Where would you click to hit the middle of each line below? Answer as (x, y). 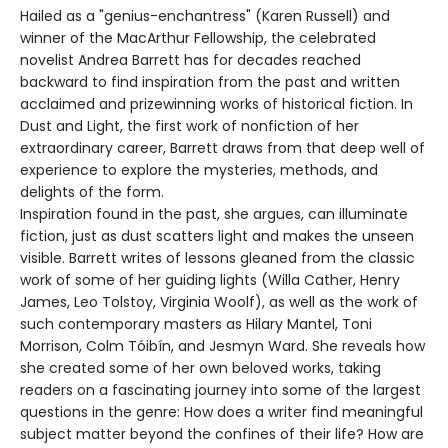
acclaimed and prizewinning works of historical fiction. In (216, 104)
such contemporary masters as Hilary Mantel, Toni (196, 324)
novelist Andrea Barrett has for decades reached (190, 60)
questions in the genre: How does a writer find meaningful (221, 412)
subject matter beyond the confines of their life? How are (222, 434)
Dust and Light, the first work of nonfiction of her (189, 126)
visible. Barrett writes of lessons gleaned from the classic (217, 258)
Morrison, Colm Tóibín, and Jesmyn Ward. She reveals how (222, 346)
